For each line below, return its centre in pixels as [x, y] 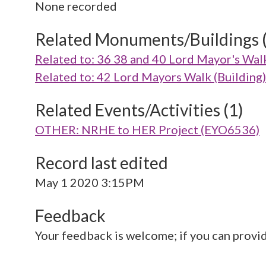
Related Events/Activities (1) [139, 110]
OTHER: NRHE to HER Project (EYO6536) [147, 129]
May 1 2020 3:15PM [90, 182]
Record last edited [102, 163]
